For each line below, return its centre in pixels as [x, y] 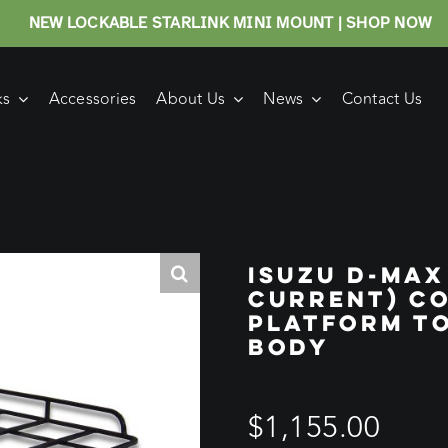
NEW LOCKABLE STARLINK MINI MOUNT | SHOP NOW [230, 23]
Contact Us [382, 98]
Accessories [92, 98]
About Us [191, 98]
